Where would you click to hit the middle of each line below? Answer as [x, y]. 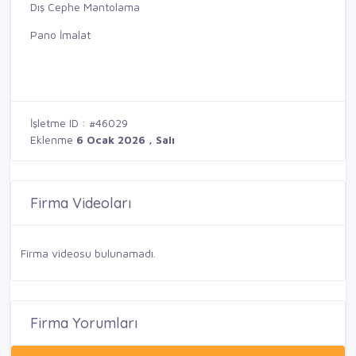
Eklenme [53, 140]
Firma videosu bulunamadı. [88, 253]
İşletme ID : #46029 [79, 123]
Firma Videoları [81, 203]
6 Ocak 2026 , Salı [126, 140]
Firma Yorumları [84, 323]
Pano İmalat [60, 35]
